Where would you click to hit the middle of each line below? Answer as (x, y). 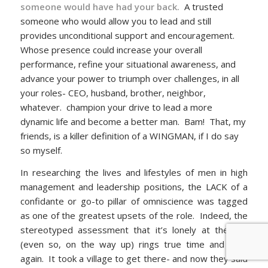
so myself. (41, 150)
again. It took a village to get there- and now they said (134, 259)
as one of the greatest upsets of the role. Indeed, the (134, 216)
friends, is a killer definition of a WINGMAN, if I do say (129, 136)
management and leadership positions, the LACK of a (134, 187)
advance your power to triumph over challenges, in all (130, 79)
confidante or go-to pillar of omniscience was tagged (134, 201)
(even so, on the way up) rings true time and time (134, 244)
